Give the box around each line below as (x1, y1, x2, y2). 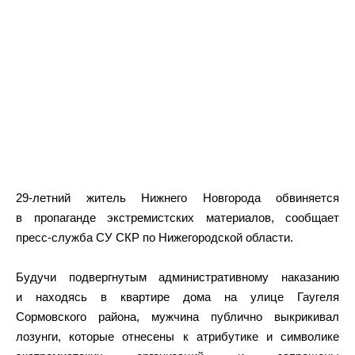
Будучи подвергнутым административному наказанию (16, 269, 339, 284)
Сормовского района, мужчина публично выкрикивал (16, 309, 339, 323)
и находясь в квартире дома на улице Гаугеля (16, 289, 339, 303)
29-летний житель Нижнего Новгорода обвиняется (16, 190, 339, 204)
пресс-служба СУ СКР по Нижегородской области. (16, 230, 293, 244)
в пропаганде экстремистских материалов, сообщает (16, 210, 339, 224)
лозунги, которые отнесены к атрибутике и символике (16, 329, 339, 343)
